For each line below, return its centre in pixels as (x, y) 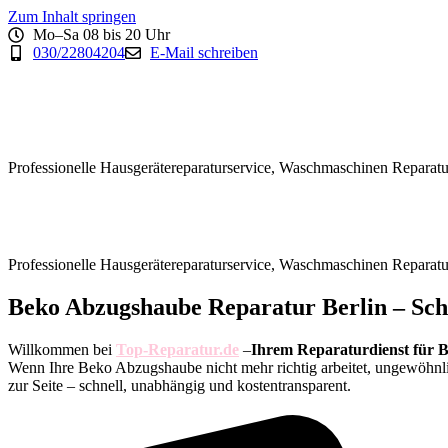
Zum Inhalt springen (72, 16)
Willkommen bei (62, 349)
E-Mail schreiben (204, 52)
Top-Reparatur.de (177, 349)
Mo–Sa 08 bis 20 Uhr (101, 34)
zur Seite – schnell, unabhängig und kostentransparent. (179, 385)
